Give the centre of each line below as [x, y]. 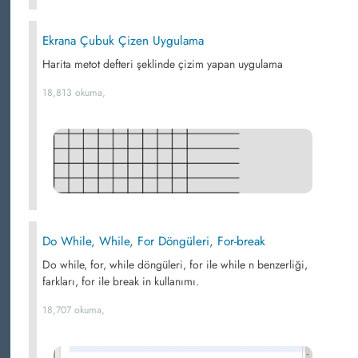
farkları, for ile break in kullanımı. [121, 281]
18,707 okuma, [74, 310]
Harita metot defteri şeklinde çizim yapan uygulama [163, 64]
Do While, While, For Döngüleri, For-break [154, 241]
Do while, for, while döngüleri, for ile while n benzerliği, [175, 265]
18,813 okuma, [74, 93]
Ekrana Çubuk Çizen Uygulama [123, 41]
